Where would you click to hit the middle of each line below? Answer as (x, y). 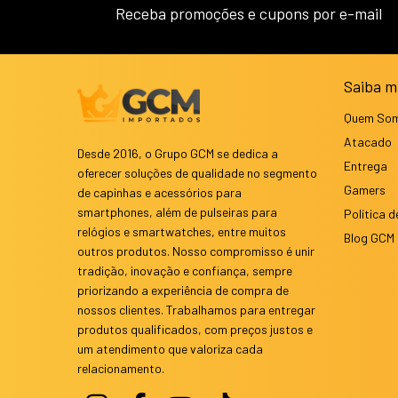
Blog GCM (369, 237)
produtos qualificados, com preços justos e (195, 329)
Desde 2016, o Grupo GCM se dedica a (178, 153)
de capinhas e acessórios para (159, 192)
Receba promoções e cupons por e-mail (249, 13)
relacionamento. (121, 368)
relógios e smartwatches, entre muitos (182, 231)
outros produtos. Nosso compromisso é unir (196, 251)
